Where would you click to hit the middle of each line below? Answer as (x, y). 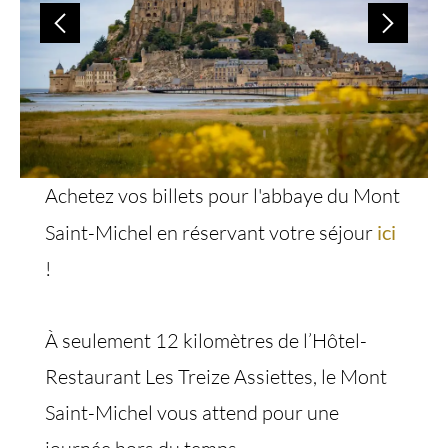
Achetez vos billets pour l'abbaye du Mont (222, 195)
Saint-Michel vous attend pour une (192, 412)
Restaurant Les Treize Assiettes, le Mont (216, 376)
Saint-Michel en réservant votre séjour (211, 232)
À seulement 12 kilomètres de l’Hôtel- (206, 340)
